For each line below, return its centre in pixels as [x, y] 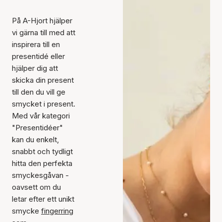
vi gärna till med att [44, 32]
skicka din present [43, 80]
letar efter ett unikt [43, 199]
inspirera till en [36, 44]
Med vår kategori [41, 116]
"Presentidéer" [37, 128]
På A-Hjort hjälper [42, 21]
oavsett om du [36, 187]
